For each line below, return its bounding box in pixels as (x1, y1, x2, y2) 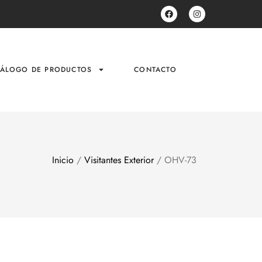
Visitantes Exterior (84, 153, 154, 167)
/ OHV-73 (154, 153, 196, 167)
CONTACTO (134, 64, 177, 75)
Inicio (52, 153, 74, 167)
